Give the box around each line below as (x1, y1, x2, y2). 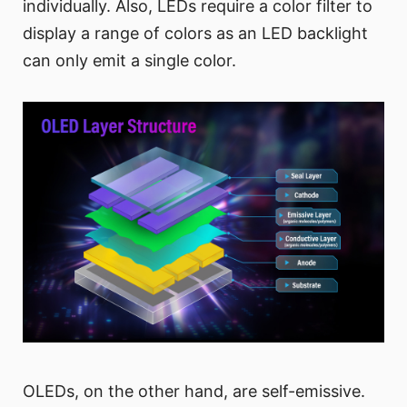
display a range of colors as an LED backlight (23, 23, 368, 43)
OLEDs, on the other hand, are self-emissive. (23, 382, 365, 402)
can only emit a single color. (23, 50, 236, 70)
